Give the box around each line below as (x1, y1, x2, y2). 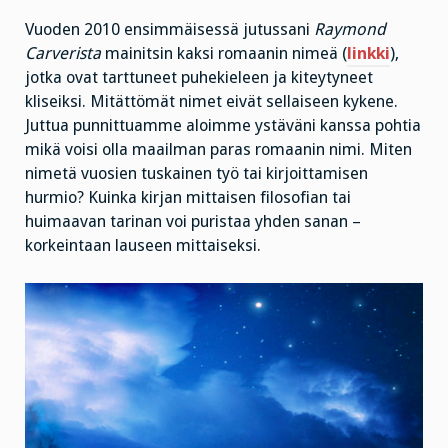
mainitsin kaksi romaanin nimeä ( (101, 43, 347, 63)
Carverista (25, 43, 101, 63)
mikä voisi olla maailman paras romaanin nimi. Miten (25, 139, 412, 159)
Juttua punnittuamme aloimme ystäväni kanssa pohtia (25, 115, 421, 135)
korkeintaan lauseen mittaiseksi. (25, 235, 261, 255)
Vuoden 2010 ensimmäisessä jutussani (25, 19, 314, 39)
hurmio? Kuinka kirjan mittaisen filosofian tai (25, 187, 351, 207)
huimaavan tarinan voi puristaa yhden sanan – (25, 211, 361, 231)
